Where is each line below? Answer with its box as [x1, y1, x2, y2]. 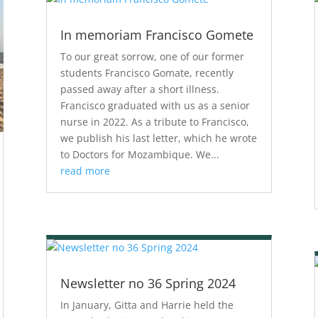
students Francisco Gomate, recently [60, 66, 234, 80]
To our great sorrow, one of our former [60, 50, 244, 64]
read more [60, 164, 110, 178]
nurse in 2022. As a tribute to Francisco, [60, 115, 249, 129]
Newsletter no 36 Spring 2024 [60, 275, 236, 292]
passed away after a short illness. [60, 82, 219, 97]
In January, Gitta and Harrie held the [60, 298, 234, 312]
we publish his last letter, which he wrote [60, 131, 257, 146]
